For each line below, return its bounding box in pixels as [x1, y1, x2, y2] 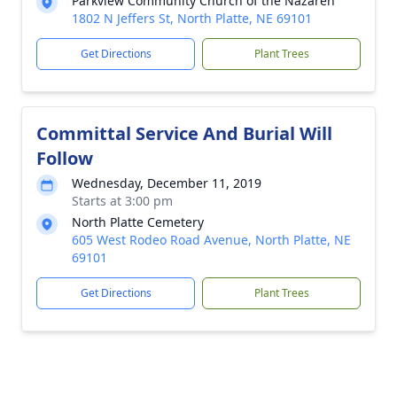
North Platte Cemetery [72, 214, 204, 230]
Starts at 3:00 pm [72, 192, 173, 209]
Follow [36, 146, 93, 170]
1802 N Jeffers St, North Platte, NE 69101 [72, 10, 312, 27]
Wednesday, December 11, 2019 [72, 175, 261, 191]
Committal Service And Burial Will [36, 121, 332, 145]
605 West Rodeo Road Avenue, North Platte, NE [72, 231, 351, 248]
